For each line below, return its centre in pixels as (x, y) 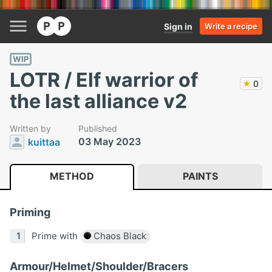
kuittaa (44, 142)
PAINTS (200, 176)
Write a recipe (231, 26)
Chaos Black (118, 236)
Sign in (178, 26)
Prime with (56, 236)
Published (98, 128)
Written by (30, 128)
